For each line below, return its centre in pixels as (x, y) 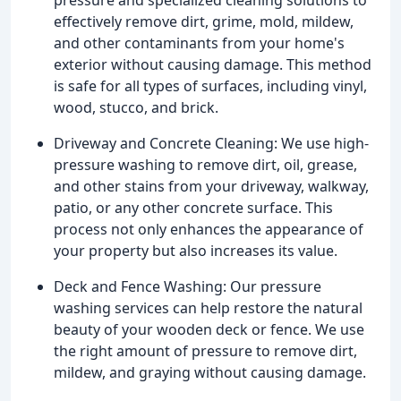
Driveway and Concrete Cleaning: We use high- (211, 143)
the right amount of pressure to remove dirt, (205, 350)
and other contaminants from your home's (199, 43)
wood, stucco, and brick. (136, 107)
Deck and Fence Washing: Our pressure (188, 286)
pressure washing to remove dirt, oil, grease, (205, 164)
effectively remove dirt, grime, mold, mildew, (204, 21)
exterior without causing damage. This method (213, 64)
